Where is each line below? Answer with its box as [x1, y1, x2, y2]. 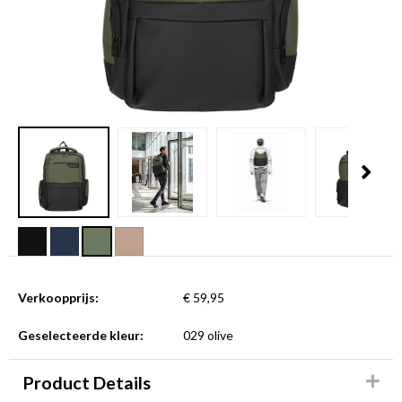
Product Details [22, 372, 151, 393]
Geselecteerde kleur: [18, 328, 144, 343]
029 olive [182, 328, 233, 343]
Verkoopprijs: [18, 290, 99, 305]
